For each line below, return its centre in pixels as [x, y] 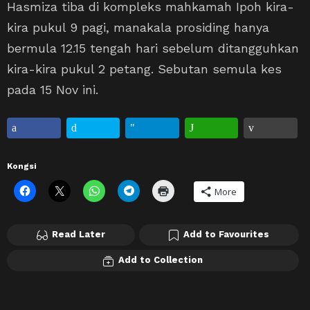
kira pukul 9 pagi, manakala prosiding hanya [138, 28]
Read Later [78, 235]
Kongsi [22, 166]
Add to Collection [161, 260]
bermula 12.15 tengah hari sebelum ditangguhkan [153, 48]
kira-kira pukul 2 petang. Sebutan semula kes [144, 69]
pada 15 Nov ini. [53, 90]
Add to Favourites [227, 235]
